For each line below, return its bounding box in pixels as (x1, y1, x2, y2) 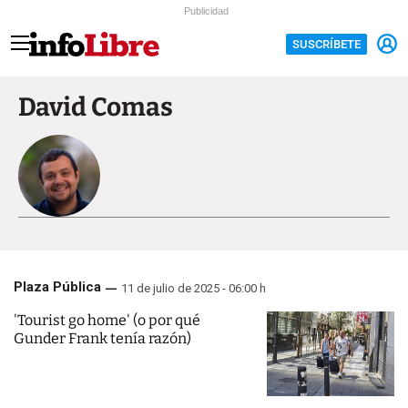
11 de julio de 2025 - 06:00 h (121, 281, 266, 295)
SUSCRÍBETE (292, 36, 361, 51)
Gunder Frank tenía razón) (14, 330, 191, 347)
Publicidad (184, 5, 229, 16)
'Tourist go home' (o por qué (14, 311, 200, 329)
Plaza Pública (14, 278, 101, 295)
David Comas (18, 92, 173, 122)
